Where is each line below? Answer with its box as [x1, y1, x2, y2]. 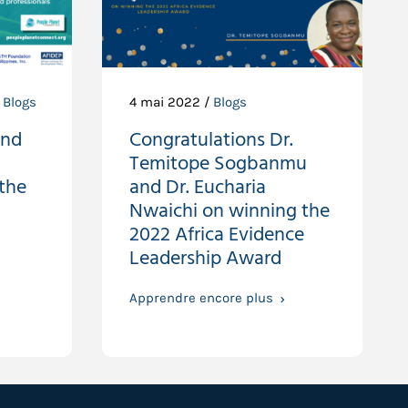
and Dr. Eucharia [128, 171, 266, 205]
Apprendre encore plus [128, 290, 273, 307]
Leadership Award [128, 242, 281, 276]
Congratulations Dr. [128, 124, 293, 158]
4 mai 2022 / [128, 94, 213, 111]
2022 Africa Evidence [128, 219, 304, 252]
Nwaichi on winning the [128, 195, 330, 229]
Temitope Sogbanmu [128, 148, 307, 181]
